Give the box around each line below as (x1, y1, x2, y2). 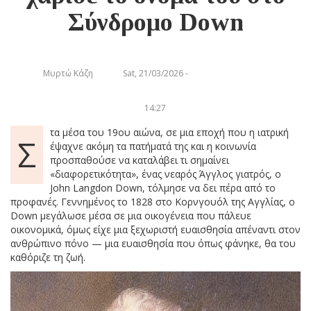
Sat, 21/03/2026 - (122, 67, 188, 79)
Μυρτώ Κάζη (43, 67, 94, 79)
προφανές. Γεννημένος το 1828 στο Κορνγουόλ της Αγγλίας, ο (10, 194, 295, 208)
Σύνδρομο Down (67, 8, 244, 36)
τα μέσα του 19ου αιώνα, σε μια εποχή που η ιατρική (50, 125, 289, 139)
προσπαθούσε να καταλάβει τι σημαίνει (50, 153, 229, 167)
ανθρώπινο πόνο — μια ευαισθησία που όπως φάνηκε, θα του (10, 236, 296, 250)
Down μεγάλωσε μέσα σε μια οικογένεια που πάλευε (10, 208, 251, 222)
